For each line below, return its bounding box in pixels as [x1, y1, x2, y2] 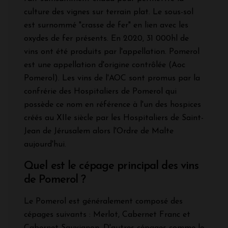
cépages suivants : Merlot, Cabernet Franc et [24, 211, 190, 219]
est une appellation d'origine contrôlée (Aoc [24, 61, 185, 70]
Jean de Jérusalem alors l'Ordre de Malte [24, 127, 174, 136]
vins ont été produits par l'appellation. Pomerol [24, 48, 199, 56]
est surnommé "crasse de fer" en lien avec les [24, 21, 188, 30]
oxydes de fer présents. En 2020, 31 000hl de [24, 35, 189, 43]
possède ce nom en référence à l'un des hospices [24, 101, 201, 109]
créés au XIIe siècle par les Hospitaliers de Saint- [24, 114, 204, 123]
